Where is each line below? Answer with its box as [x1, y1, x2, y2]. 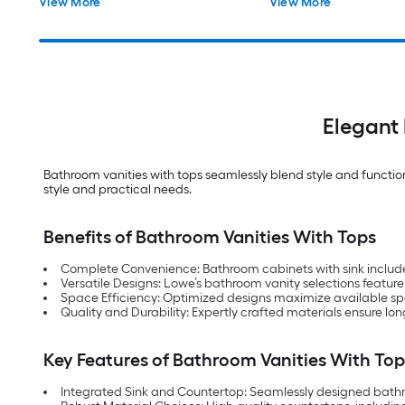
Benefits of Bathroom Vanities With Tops [43, 226, 376, 249]
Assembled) [39, 6, 108, 23]
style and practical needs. [43, 182, 192, 198]
